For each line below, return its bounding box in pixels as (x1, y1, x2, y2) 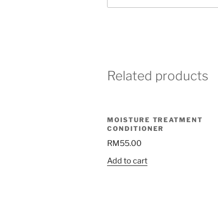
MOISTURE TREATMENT (107, 116, 203, 124)
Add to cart (107, 156, 147, 165)
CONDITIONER (107, 125, 164, 133)
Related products (107, 68, 208, 84)
